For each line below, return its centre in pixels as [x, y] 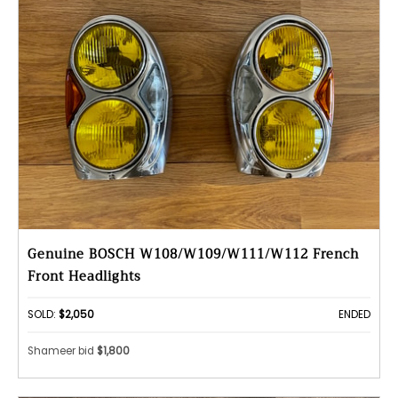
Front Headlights [84, 277]
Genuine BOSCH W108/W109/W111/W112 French [193, 255]
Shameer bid [62, 350]
